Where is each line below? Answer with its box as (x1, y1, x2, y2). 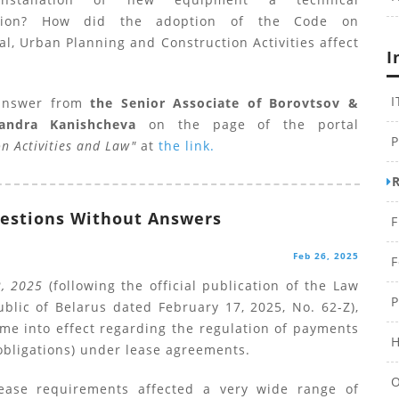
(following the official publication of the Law (43, 277, 359, 294)
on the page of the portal (136, 116, 359, 133)
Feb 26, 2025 (292, 249, 359, 262)
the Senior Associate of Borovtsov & (82, 94, 359, 111)
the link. (158, 137, 215, 154)
